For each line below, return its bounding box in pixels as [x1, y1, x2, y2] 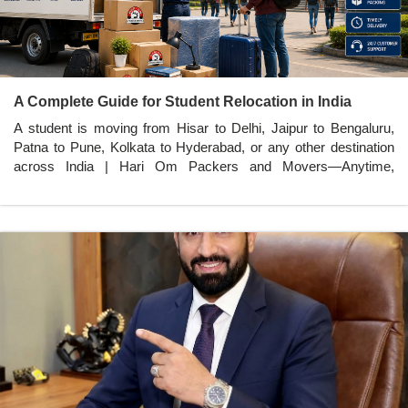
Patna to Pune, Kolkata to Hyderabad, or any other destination [14, 138, 394, 155]
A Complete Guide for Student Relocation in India [14, 93, 352, 109]
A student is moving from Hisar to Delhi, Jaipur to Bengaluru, [14, 119, 394, 136]
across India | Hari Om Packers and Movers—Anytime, [14, 158, 394, 174]
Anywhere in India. [14, 177, 123, 193]
